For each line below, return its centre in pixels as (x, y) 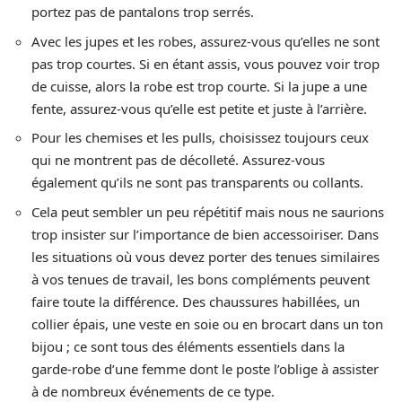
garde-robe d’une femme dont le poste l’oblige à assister (205, 368)
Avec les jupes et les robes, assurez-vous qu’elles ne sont (205, 41)
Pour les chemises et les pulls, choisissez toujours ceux (200, 138)
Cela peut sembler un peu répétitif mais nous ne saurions (208, 211)
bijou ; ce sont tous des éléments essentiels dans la (188, 346)
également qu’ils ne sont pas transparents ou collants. (197, 183)
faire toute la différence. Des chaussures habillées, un (196, 301)
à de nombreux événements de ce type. (153, 391)
